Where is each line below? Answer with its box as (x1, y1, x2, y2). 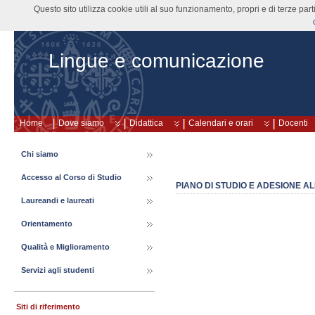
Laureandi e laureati (21, 196, 94, 205)
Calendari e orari (188, 118, 253, 128)
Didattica (129, 118, 163, 128)
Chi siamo (21, 150, 58, 158)
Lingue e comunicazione (49, 50, 264, 72)
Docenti (278, 118, 308, 128)
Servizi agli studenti (21, 266, 94, 274)
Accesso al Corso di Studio (21, 173, 122, 181)
